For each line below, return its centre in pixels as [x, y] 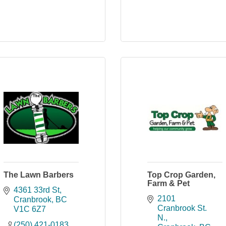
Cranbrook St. [182, 208]
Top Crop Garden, [181, 175]
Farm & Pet [168, 183]
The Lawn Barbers [39, 175]
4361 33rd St [37, 190]
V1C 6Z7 [30, 209]
